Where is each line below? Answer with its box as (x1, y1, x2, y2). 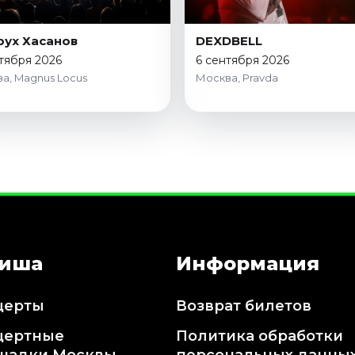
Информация (175, 252, 319, 276)
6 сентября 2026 (196, 53, 289, 68)
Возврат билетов (175, 297, 311, 315)
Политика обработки (175, 327, 343, 345)
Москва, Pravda (196, 71, 278, 85)
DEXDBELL (196, 33, 262, 49)
